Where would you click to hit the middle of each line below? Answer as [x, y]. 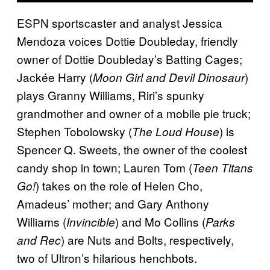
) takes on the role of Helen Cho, [119, 185]
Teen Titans [223, 167]
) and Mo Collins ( [160, 221]
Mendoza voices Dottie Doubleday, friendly [127, 40]
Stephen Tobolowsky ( [74, 131]
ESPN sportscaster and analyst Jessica [120, 22]
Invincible [91, 221]
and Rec [39, 240]
